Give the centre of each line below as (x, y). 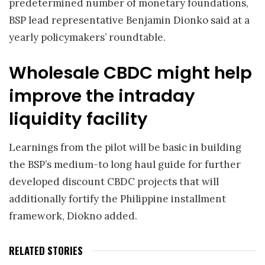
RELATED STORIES (46, 250)
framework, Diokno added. (73, 216)
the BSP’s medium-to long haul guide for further (125, 165)
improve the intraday (102, 96)
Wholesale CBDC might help (130, 72)
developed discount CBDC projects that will (114, 182)
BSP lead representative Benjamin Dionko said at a (129, 20)
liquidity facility (78, 119)
